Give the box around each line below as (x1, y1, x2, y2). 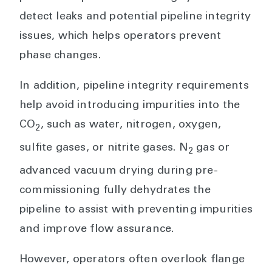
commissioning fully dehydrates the (19, 185, 211, 196)
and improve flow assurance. (19, 223, 174, 235)
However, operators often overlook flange (19, 254, 245, 265)
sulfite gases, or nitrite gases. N (19, 142, 188, 154)
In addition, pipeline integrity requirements (19, 81, 249, 92)
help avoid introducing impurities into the (19, 100, 240, 112)
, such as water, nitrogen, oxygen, (40, 120, 222, 131)
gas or (193, 142, 230, 154)
